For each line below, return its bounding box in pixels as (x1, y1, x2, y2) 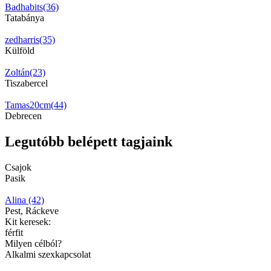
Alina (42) (5, 194, 44, 205)
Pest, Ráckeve (5, 205, 59, 216)
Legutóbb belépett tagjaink (5, 133, 172, 149)
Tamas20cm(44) (5, 99, 67, 110)
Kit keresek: (5, 216, 51, 227)
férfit (5, 227, 23, 238)
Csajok (5, 162, 31, 172)
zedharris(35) (5, 34, 55, 45)
